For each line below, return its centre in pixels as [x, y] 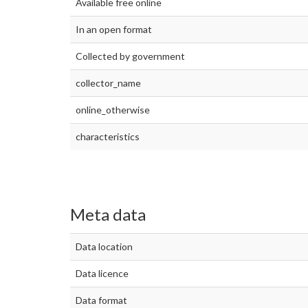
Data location [104, 246]
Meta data [108, 214]
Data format [101, 300]
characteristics [108, 137]
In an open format [114, 30]
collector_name [108, 83]
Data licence [102, 273]
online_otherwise [113, 110]
